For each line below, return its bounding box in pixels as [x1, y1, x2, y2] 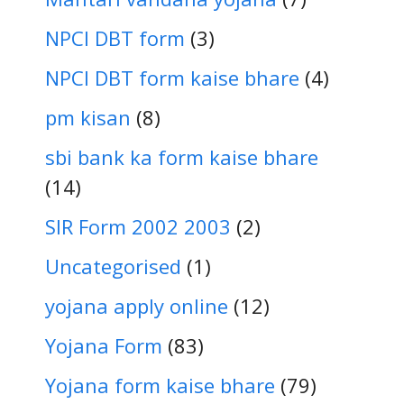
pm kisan [45, 104, 131, 132]
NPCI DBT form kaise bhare [45, 64, 299, 92]
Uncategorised [45, 252, 181, 280]
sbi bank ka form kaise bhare [45, 143, 318, 171]
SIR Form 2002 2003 [45, 213, 231, 241]
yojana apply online [45, 292, 228, 320]
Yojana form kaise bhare [45, 372, 275, 399]
